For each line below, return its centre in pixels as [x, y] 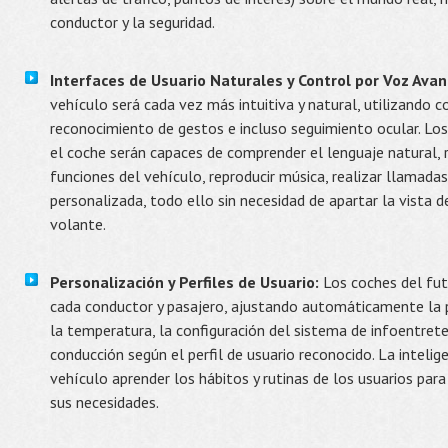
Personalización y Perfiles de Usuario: [184, 282]
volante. [78, 224]
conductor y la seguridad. [132, 22]
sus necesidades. [104, 402]
